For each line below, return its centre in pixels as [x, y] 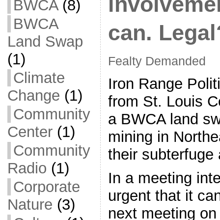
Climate [39, 78]
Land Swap [45, 41]
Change [33, 96]
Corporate [46, 187]
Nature [30, 205]
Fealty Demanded [157, 61]
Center [30, 132]
